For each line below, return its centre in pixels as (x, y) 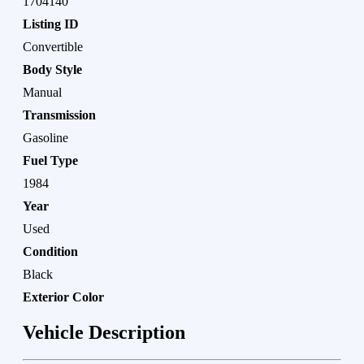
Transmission (59, 115)
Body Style (52, 69)
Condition (50, 251)
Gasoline (45, 137)
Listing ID (51, 24)
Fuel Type (50, 160)
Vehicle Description (104, 332)
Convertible (53, 46)
